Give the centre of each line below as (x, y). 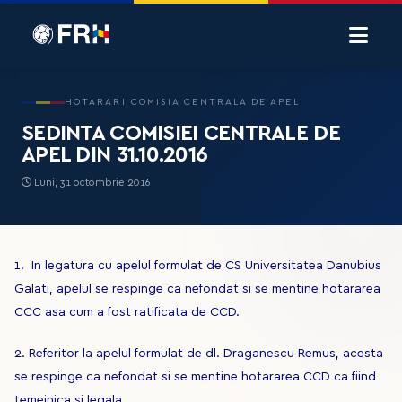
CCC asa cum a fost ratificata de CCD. (127, 312)
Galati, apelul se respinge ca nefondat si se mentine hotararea (197, 289)
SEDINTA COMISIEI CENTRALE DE (181, 134)
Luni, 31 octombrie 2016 (91, 183)
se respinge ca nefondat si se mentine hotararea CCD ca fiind (195, 377)
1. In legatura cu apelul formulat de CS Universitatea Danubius (198, 266)
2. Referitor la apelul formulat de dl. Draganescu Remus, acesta (199, 354)
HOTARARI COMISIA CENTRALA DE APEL (182, 102)
